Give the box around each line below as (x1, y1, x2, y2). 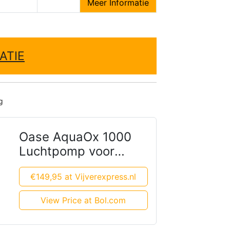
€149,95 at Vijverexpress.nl (30, 171, 137, 182)
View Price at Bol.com (41, 195, 126, 205)
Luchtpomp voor (18, 144, 114, 159)
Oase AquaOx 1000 (18, 129, 131, 144)
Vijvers (18, 158, 59, 173)
